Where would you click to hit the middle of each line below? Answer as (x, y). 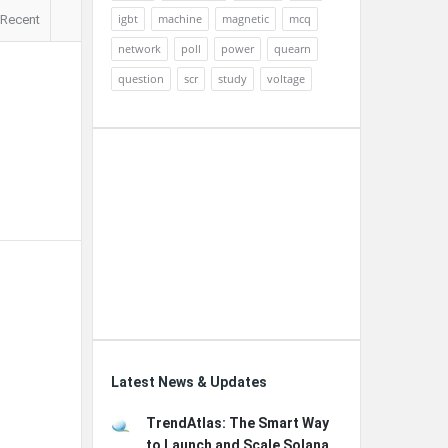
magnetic (245, 18)
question (141, 78)
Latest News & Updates (189, 382)
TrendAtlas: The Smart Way (237, 423)
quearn (292, 48)
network (139, 48)
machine (180, 18)
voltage (286, 78)
